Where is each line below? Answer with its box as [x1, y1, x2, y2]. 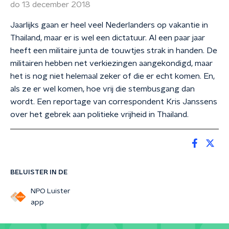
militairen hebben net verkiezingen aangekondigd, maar [10, 59, 213, 67]
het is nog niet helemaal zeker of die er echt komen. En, [10, 72, 215, 80]
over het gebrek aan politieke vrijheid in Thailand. [10, 110, 189, 119]
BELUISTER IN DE [10, 169, 67, 176]
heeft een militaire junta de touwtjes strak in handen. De [10, 47, 217, 55]
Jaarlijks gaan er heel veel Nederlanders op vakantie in [10, 21, 208, 29]
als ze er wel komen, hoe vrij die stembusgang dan [10, 85, 195, 93]
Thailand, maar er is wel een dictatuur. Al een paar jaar [10, 34, 205, 42]
